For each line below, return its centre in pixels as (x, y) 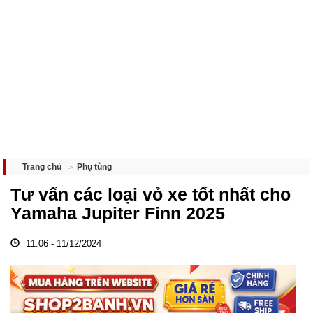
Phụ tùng (94, 167)
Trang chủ (42, 167)
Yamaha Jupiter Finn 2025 (118, 213)
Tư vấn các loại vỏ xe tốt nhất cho (151, 194)
